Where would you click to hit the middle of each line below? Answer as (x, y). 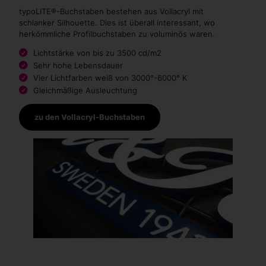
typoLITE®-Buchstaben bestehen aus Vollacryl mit (111, 11)
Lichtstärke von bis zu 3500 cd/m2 (97, 53)
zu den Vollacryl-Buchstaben (89, 117)
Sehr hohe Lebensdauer (78, 65)
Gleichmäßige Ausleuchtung (85, 90)
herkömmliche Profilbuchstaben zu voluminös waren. (117, 34)
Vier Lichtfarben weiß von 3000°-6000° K (110, 77)
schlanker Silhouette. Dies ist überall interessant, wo (117, 22)
